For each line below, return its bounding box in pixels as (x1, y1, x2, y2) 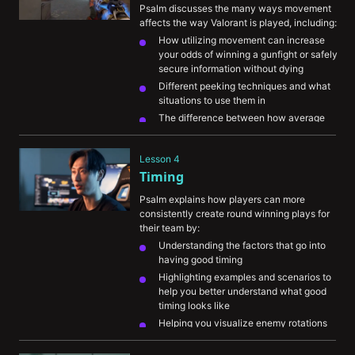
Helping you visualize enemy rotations (158, 317, 327, 329)
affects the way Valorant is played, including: (139, 17, 337, 29)
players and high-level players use (158, 126, 311, 138)
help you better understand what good (158, 285, 326, 297)
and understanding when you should (158, 331, 319, 343)
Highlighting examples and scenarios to (158, 271, 331, 283)
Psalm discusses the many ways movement (139, 2, 331, 14)
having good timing (158, 254, 242, 265)
